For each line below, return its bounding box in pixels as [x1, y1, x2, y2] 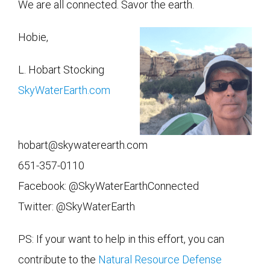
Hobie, [18, 30, 48, 43]
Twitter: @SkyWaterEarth [18, 200, 135, 213]
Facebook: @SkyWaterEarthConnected [18, 180, 199, 193]
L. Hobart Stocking [18, 63, 104, 76]
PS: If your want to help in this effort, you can [18, 233, 224, 246]
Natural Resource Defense [98, 253, 222, 266]
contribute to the [18, 253, 98, 266]
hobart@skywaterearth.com [18, 139, 148, 152]
